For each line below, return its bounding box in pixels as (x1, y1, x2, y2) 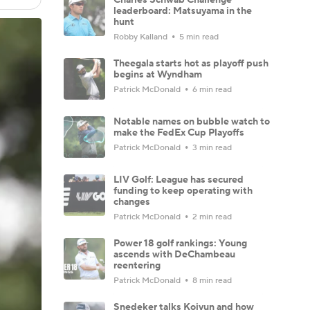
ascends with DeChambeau (113, 248, 235, 261)
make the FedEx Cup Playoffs (113, 126, 244, 139)
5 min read (177, 31, 219, 42)
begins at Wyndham (113, 68, 202, 81)
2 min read (190, 211, 232, 222)
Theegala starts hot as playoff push (113, 57, 268, 70)
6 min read (190, 84, 232, 95)
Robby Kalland (113, 31, 170, 42)
